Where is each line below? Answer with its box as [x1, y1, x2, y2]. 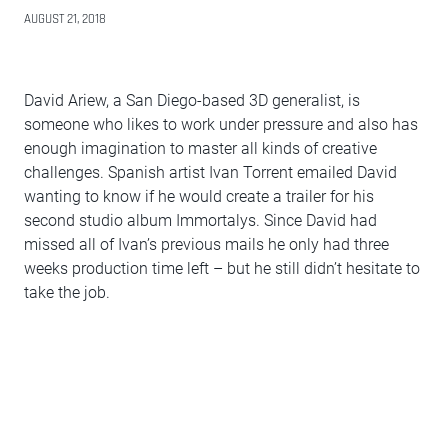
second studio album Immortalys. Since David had [24, 211, 377, 230]
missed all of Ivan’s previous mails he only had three [24, 235, 389, 254]
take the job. [24, 283, 110, 302]
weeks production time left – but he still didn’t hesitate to [24, 259, 420, 278]
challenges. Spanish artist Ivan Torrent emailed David [24, 163, 397, 182]
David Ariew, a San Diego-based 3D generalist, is [24, 91, 360, 110]
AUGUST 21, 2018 [24, 11, 106, 27]
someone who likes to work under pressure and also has [24, 115, 418, 134]
